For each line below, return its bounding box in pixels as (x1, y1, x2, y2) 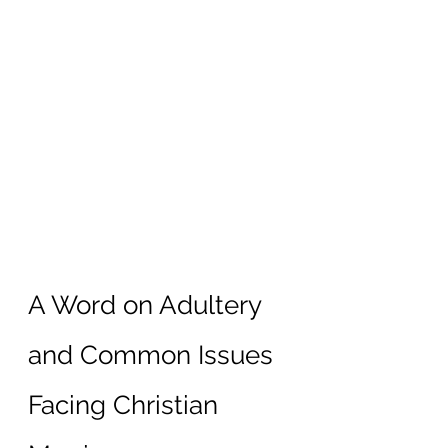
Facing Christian (28, 389, 225, 420)
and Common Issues (28, 339, 280, 370)
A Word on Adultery (28, 289, 268, 320)
